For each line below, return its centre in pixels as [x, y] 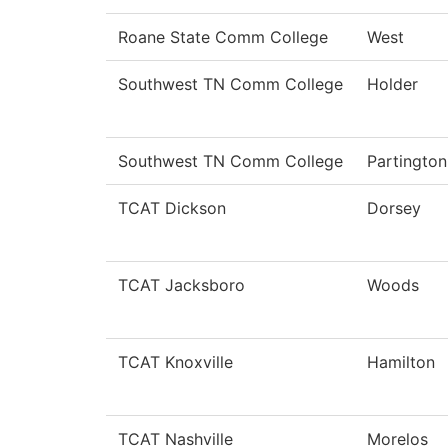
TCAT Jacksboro [181, 285]
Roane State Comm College [223, 37]
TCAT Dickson [172, 208]
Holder [392, 84]
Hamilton [401, 362]
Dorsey [394, 208]
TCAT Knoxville [175, 362]
